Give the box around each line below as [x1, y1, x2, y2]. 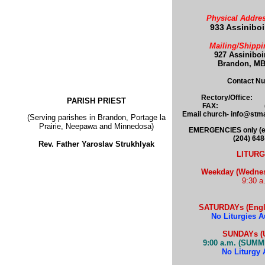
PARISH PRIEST [66, 96, 126, 105]
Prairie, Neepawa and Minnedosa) [38, 122, 154, 131]
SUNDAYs [222, 230, 258, 238]
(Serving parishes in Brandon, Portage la [27, 113, 166, 122]
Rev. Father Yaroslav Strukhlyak [38, 140, 154, 148]
